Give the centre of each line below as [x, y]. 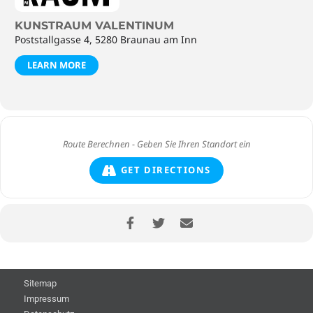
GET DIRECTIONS [166, 170]
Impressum [46, 298]
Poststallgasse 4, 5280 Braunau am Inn [106, 39]
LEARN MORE [57, 65]
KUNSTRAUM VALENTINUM [94, 25]
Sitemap [40, 283]
